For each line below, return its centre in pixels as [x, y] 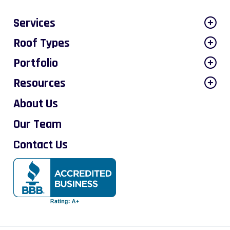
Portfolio [36, 63]
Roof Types [42, 43]
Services [34, 23]
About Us [36, 104]
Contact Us [41, 145]
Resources [40, 83]
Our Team [37, 124]
